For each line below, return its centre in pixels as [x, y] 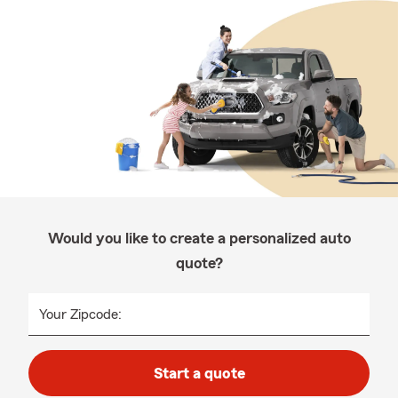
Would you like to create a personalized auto [199, 238]
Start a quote [199, 373]
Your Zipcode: [80, 314]
